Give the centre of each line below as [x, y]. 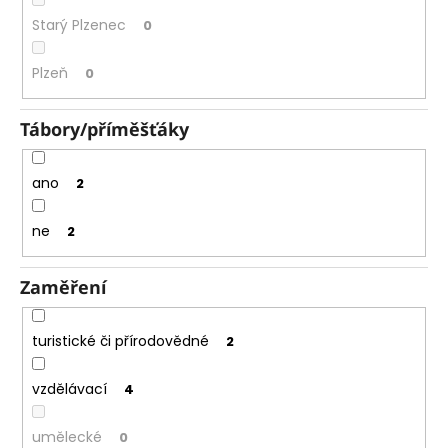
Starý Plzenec [78, 24]
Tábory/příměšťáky [104, 129]
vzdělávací [69, 389]
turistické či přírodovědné [120, 341]
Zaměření [63, 287]
